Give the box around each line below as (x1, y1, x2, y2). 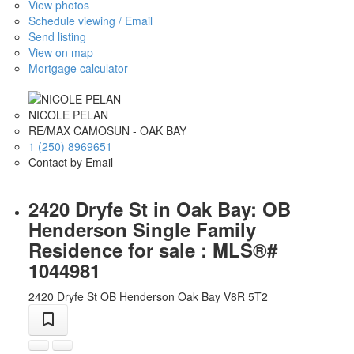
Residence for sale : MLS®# (28, 235, 277, 263)
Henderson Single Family (28, 215, 256, 243)
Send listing (28, 28, 86, 45)
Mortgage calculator (28, 60, 128, 77)
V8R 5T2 (223, 288, 268, 304)
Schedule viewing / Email (28, 13, 153, 29)
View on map (28, 44, 93, 61)
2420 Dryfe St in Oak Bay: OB (28, 194, 291, 222)
